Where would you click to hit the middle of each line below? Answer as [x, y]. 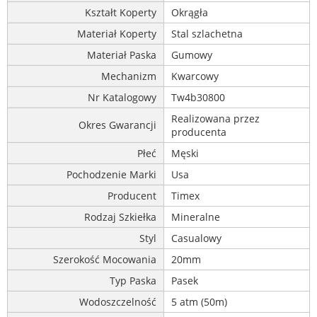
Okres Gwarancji [117, 125]
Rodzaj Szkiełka [120, 217]
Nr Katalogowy [122, 98]
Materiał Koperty [117, 34]
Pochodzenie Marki [111, 175]
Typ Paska [133, 281]
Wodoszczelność [118, 302]
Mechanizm [129, 76]
